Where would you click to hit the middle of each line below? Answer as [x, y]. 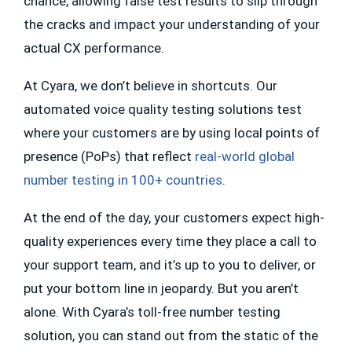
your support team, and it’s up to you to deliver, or [170, 265]
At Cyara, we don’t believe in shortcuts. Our [150, 86]
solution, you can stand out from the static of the [171, 336]
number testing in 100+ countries [123, 180]
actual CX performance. [97, 48]
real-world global [245, 157]
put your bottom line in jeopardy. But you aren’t [161, 289]
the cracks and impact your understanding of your [172, 25]
